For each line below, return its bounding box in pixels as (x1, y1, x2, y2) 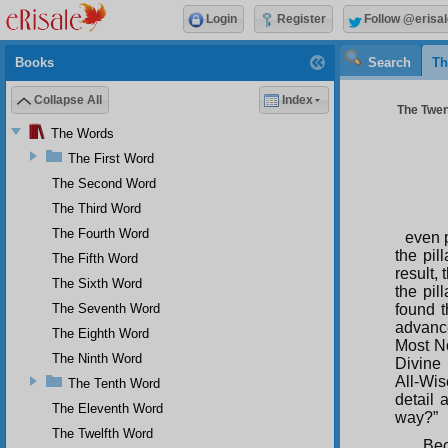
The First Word (68, 150, 154, 166)
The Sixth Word (52, 275, 142, 291)
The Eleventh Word (52, 400, 163, 416)
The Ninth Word (52, 350, 142, 366)
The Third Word (52, 200, 141, 216)
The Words (51, 125, 114, 141)
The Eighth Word (52, 325, 149, 341)
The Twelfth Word (52, 425, 153, 441)
